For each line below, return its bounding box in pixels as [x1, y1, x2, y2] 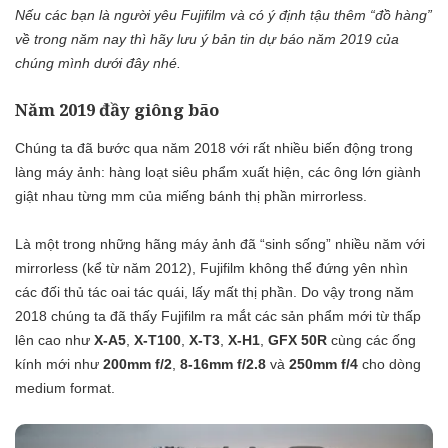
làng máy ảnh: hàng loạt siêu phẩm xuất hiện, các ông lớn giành [15, 163, 421, 180]
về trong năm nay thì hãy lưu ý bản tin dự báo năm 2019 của [15, 31, 399, 48]
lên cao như [15, 331, 94, 348]
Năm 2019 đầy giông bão [15, 98, 219, 122]
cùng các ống [327, 331, 416, 348]
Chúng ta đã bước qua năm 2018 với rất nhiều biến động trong [15, 139, 413, 156]
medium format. [15, 379, 115, 396]
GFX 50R [268, 331, 327, 348]
